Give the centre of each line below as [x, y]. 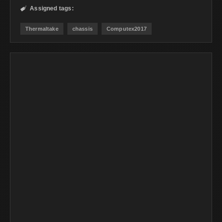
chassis [82, 28]
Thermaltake [42, 28]
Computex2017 [126, 28]
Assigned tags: [52, 8]
